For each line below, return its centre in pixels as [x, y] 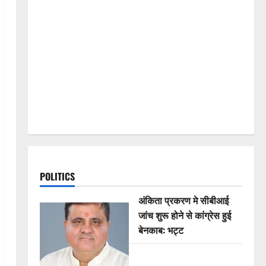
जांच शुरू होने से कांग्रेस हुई [184, 215]
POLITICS [57, 177]
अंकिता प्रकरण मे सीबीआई [183, 200]
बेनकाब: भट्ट [161, 230]
